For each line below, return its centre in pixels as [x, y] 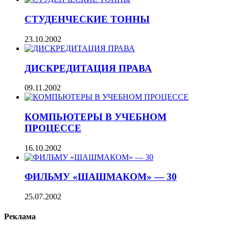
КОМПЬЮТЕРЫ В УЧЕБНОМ [96, 117]
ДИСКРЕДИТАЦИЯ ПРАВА [88, 68]
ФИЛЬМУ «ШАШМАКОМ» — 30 [101, 177]
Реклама [20, 217]
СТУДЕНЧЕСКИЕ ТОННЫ [87, 19]
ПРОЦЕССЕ [53, 128]
